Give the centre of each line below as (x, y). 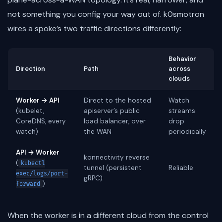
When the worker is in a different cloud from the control (108, 215)
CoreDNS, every (41, 121)
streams (182, 111)
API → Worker (38, 152)
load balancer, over (115, 121)
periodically (187, 131)
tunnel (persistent (113, 167)
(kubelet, (30, 111)
